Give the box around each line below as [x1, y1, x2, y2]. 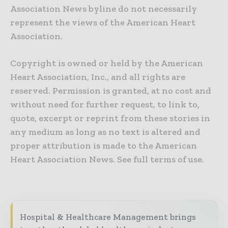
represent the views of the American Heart [10, 17, 195, 28]
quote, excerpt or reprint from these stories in [10, 112, 210, 124]
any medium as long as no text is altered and [10, 126, 201, 138]
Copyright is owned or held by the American [10, 58, 203, 69]
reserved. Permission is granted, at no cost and [10, 85, 211, 97]
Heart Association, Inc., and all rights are [10, 71, 185, 83]
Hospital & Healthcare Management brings [20, 212, 196, 222]
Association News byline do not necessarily [10, 3, 197, 15]
